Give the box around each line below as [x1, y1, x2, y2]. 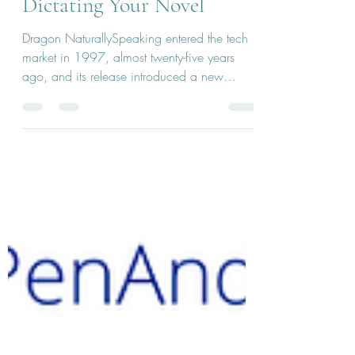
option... [22, 115, 67, 132]
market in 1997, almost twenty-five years [22, 77, 235, 94]
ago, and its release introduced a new [22, 96, 223, 113]
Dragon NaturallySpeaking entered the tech [22, 58, 248, 75]
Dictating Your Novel [22, 20, 204, 47]
